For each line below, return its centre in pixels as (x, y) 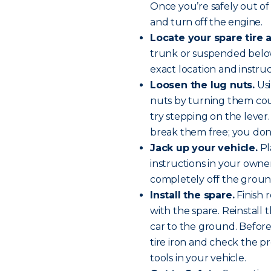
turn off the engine (216, 22)
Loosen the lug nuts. (202, 85)
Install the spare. (192, 195)
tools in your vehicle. (198, 258)
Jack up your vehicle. (204, 148)
